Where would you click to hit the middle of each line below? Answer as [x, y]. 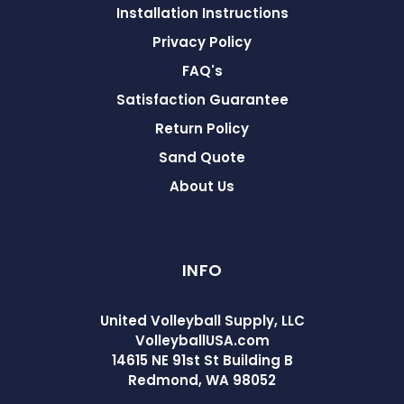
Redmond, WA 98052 [202, 380]
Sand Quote [202, 157]
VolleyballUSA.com [202, 340]
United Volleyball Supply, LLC [202, 321]
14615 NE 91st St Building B [202, 360]
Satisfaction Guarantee [202, 100]
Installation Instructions [202, 13]
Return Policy [202, 129]
